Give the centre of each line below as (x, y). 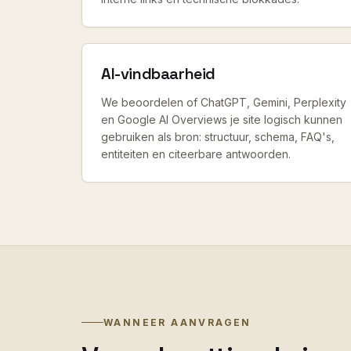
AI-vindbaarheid (158, 74)
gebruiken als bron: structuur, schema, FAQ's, (218, 137)
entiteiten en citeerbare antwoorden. (196, 154)
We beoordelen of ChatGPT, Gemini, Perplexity (224, 102)
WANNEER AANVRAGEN (177, 322)
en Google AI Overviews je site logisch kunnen (222, 119)
